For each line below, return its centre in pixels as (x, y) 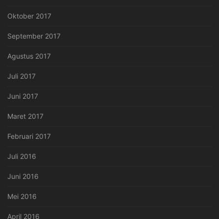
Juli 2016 (22, 156)
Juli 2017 (22, 76)
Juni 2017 (23, 96)
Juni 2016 (23, 176)
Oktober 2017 (29, 16)
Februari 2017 (29, 136)
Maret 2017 (25, 116)
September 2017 (34, 36)
